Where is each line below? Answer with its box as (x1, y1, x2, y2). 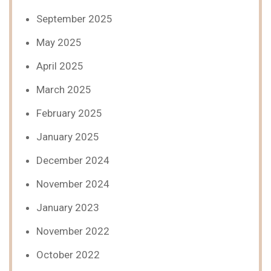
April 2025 (36, 60, 83, 72)
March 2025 (36, 83, 91, 96)
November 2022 (36, 225, 109, 237)
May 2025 (36, 36, 82, 48)
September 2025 (36, 13, 113, 25)
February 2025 (36, 107, 102, 119)
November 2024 (36, 178, 109, 190)
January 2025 (36, 131, 99, 143)
